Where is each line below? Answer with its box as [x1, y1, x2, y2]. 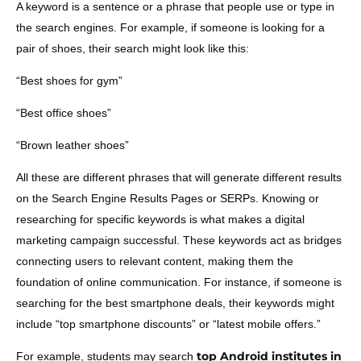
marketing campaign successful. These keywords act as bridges [16, 233, 342, 247]
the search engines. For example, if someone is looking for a [16, 20, 325, 34]
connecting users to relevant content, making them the [16, 254, 293, 268]
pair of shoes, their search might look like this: [16, 41, 249, 55]
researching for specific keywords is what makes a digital [16, 212, 305, 226]
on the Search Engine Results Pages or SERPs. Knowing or [16, 191, 319, 205]
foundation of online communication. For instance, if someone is [16, 275, 342, 288]
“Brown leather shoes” [16, 138, 129, 151]
